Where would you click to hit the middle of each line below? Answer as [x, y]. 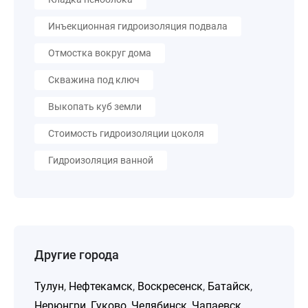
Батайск [229, 286]
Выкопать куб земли [95, 107]
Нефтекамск [101, 286]
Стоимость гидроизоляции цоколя [126, 133]
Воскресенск [170, 286]
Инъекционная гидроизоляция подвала [138, 26]
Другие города [77, 255]
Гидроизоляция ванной [101, 160]
